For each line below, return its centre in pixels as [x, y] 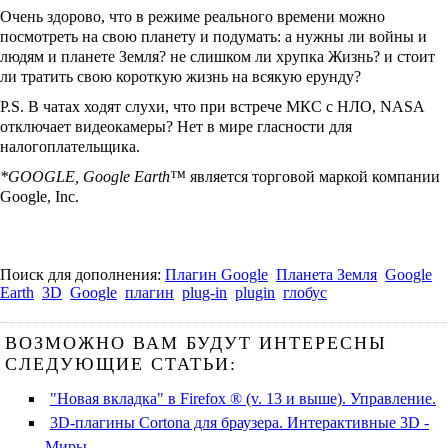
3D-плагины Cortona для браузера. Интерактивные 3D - [239, 422]
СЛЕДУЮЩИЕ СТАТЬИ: [121, 364]
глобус [305, 292]
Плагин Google [216, 274]
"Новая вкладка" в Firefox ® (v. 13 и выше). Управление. [243, 398]
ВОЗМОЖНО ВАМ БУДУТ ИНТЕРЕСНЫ [196, 343]
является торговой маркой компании [313, 176]
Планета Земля [326, 274]
